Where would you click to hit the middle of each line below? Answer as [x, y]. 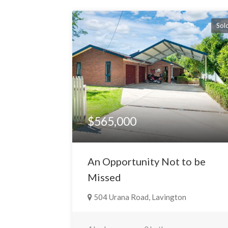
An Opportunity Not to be [147, 161]
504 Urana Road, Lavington [139, 197]
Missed [105, 177]
